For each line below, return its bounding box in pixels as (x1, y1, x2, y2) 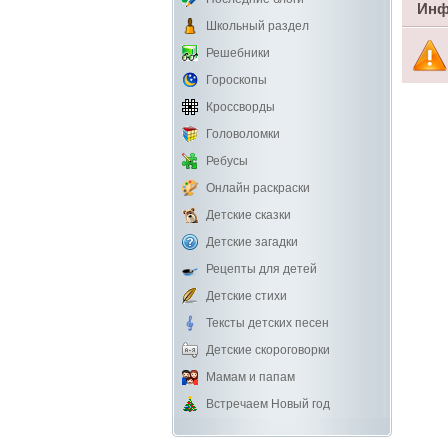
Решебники (206, 46, 270, 60)
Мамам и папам (206, 370, 295, 384)
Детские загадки (206, 235, 298, 249)
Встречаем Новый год (206, 397, 330, 411)
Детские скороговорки (206, 343, 330, 357)
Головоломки (206, 127, 280, 141)
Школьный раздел (206, 19, 309, 33)
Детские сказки (206, 208, 291, 222)
